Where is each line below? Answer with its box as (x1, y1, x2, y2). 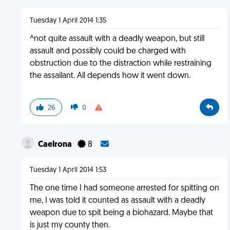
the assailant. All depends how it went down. (29, 72, 190, 80)
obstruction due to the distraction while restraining (29, 60, 212, 68)
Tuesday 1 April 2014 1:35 (29, 17, 106, 25)
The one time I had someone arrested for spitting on (29, 184, 219, 193)
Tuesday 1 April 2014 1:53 (29, 166, 106, 174)
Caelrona (37, 141, 73, 149)
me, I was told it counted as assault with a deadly (29, 197, 205, 205)
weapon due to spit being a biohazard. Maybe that (29, 209, 213, 217)
